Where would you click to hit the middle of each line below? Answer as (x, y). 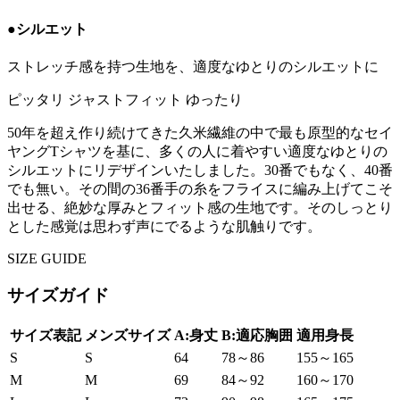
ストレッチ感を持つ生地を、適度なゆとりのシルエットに (193, 67)
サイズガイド (58, 295)
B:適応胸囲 (257, 335)
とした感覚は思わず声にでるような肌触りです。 (164, 227)
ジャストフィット (125, 100)
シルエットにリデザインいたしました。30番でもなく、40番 (200, 171)
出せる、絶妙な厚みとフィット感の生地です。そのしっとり (200, 208)
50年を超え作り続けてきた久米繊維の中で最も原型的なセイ (200, 133)
